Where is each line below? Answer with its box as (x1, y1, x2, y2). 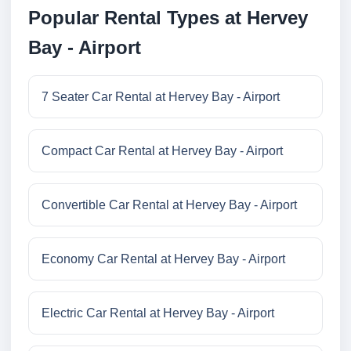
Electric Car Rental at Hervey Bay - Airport (42, 306, 274, 320)
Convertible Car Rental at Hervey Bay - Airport (42, 198, 297, 212)
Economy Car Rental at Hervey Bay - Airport (42, 252, 285, 266)
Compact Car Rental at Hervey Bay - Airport (42, 144, 283, 158)
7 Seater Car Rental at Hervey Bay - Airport (42, 90, 280, 104)
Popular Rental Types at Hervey (28, 7, 308, 29)
